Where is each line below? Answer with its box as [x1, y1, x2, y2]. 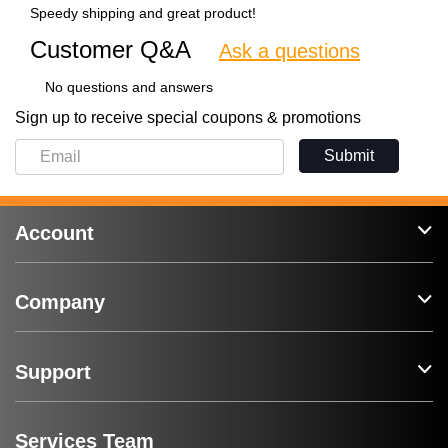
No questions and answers [45, 78, 213, 95]
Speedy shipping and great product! [30, 4, 256, 21]
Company [15, 291, 105, 314]
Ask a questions [219, 39, 360, 62]
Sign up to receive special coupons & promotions [15, 108, 361, 126]
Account [15, 221, 94, 244]
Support [15, 360, 91, 383]
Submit [323, 146, 374, 164]
